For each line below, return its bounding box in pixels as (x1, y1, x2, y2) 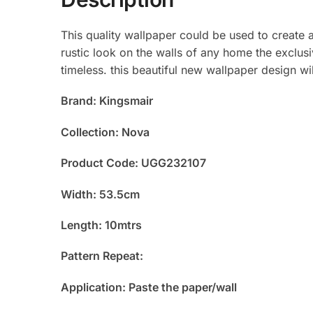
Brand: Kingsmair (61, 94, 154, 108)
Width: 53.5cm (61, 187, 140, 201)
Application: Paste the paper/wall (61, 279, 238, 294)
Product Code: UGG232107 (61, 156, 207, 170)
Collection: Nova (61, 124, 150, 139)
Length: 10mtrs (61, 218, 143, 233)
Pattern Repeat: (61, 249, 147, 263)
